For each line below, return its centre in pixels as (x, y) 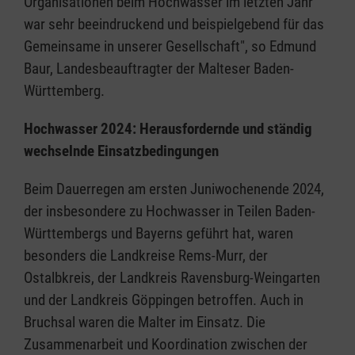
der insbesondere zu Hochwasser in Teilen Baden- (170, 211)
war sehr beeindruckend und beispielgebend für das (174, 24)
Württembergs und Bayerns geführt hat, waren (158, 233)
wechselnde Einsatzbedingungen (121, 151)
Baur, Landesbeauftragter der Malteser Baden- (159, 68)
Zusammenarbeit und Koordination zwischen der (166, 344)
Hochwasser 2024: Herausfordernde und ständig (168, 128)
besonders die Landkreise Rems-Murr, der (146, 255)
